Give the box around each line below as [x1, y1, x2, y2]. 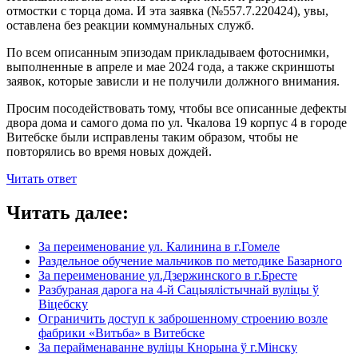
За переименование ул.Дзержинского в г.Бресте [38, 268, 297, 282]
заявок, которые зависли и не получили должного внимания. [6, 74, 340, 88]
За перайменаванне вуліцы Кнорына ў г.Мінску [38, 340, 297, 354]
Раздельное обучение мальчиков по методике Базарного [38, 253, 342, 268]
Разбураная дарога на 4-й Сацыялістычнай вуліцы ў [38, 282, 319, 296]
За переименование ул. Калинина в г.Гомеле [38, 239, 280, 253]
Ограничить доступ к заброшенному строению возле [38, 311, 328, 325]
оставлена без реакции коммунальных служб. [6, 18, 254, 32]
